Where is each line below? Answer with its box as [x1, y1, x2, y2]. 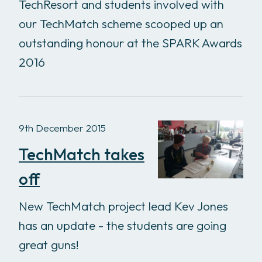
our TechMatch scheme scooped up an [19, 15, 223, 31]
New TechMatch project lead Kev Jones [19, 198, 228, 213]
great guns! [19, 236, 79, 252]
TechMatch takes [19, 143, 144, 164]
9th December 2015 [19, 121, 106, 134]
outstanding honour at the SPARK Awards [19, 35, 242, 50]
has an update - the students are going [19, 217, 226, 233]
